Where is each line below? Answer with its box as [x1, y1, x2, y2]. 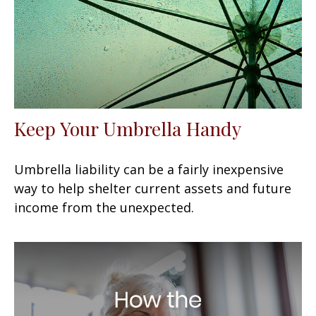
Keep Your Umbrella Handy [14, 115, 241, 141]
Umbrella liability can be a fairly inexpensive [14, 160, 284, 178]
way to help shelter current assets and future [14, 179, 291, 197]
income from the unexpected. [14, 198, 194, 216]
